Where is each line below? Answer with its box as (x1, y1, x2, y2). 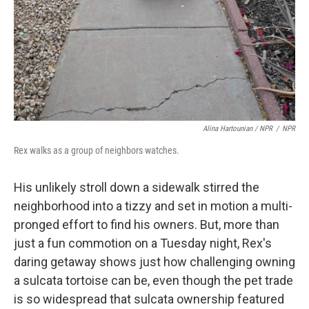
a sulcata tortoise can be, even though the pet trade (14, 273, 293, 288)
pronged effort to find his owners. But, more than (14, 217, 279, 232)
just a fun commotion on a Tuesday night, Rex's (14, 236, 272, 251)
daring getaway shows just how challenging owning (14, 255, 295, 270)
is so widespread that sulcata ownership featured (14, 292, 284, 307)
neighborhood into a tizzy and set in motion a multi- (14, 199, 292, 214)
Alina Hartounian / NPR (203, 124, 272, 134)
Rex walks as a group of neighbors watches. (14, 145, 179, 157)
